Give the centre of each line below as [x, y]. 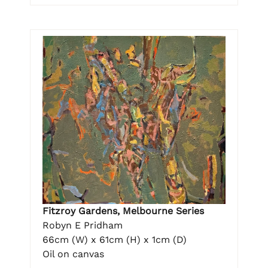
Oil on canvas [73, 254]
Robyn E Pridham [83, 225]
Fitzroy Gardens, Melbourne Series [123, 211]
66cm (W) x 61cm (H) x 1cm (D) [115, 239]
